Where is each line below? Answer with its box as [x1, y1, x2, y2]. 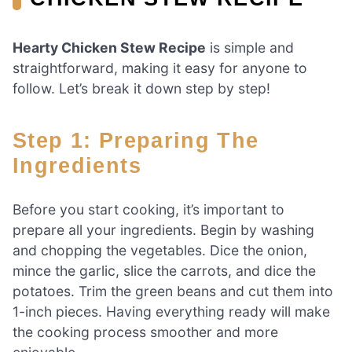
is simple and [206, 39, 294, 57]
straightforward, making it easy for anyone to [13, 60, 307, 77]
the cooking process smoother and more [13, 323, 278, 340]
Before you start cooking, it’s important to [13, 200, 284, 218]
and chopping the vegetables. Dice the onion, [13, 241, 307, 258]
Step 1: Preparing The [13, 127, 28, 152]
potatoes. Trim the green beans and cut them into [13, 282, 333, 299]
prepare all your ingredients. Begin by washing [13, 221, 314, 238]
